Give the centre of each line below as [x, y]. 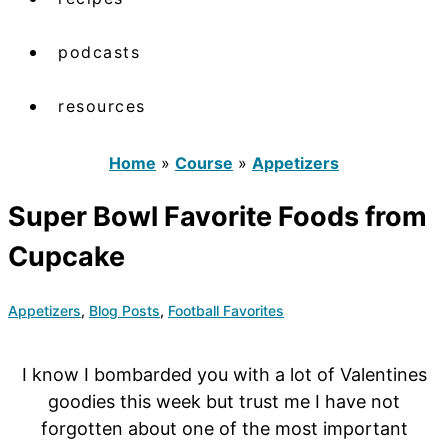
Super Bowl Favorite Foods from [217, 217]
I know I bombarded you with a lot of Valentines [224, 374]
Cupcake [66, 257]
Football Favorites [226, 310]
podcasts [99, 51]
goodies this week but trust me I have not [224, 401]
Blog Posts [124, 310]
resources [102, 105]
